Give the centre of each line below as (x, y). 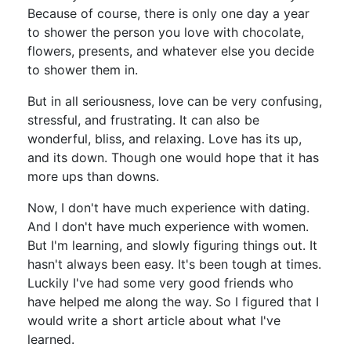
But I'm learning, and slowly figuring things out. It (172, 245)
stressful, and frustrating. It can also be (143, 119)
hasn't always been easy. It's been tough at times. (174, 264)
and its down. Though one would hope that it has (173, 157)
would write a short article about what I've (154, 320)
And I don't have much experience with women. (168, 226)
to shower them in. (83, 69)
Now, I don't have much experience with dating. (168, 207)
